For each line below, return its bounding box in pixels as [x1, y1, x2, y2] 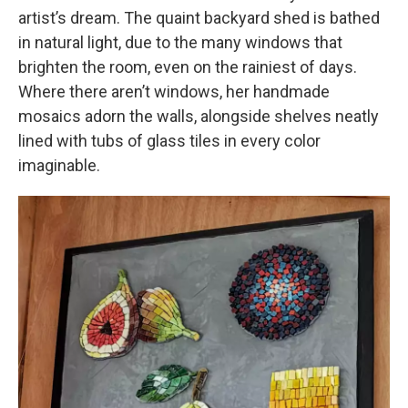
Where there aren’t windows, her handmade [18, 82, 330, 102]
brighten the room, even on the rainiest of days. [18, 57, 357, 77]
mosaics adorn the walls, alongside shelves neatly [18, 107, 379, 127]
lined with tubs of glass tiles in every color [18, 131, 321, 151]
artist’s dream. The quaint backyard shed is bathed [18, 8, 380, 28]
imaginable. [18, 156, 100, 176]
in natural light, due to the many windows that [18, 33, 342, 53]
